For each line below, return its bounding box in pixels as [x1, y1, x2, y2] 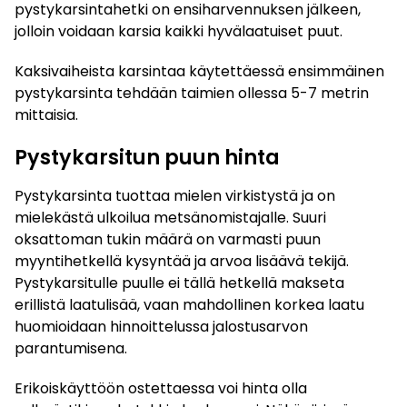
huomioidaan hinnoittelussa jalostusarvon [15, 315, 308, 337]
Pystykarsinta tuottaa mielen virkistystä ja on [15, 184, 335, 206]
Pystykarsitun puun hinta [15, 142, 280, 172]
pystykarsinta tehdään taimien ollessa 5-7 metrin [15, 82, 369, 104]
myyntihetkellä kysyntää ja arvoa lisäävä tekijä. [15, 250, 349, 272]
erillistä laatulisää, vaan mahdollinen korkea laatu [15, 293, 364, 315]
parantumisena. [15, 337, 127, 359]
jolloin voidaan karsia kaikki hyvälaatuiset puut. [15, 20, 342, 42]
